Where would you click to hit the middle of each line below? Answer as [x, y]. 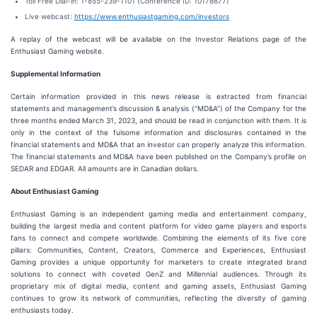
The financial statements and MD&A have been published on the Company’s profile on [158, 156]
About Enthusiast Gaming [54, 191]
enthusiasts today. [42, 310]
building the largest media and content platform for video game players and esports [158, 226]
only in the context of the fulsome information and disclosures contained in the [158, 132]
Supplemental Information [56, 74]
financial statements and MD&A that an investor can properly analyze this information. [158, 144]
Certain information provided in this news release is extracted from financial [158, 96]
